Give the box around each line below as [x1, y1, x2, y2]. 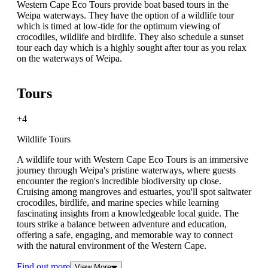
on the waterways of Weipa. [17, 53, 122, 64]
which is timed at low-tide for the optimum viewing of [17, 21, 220, 32]
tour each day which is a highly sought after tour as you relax [17, 42, 246, 53]
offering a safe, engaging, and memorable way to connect [17, 230, 233, 240]
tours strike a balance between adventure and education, [17, 219, 227, 230]
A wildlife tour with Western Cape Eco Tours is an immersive [17, 154, 248, 165]
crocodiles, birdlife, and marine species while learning [17, 197, 219, 208]
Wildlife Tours [17, 134, 71, 145]
